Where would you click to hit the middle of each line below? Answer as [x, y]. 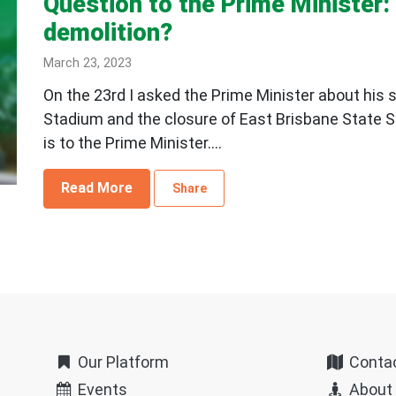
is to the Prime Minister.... [132, 142]
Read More [97, 188]
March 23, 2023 [87, 63]
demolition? [107, 32]
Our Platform [122, 362]
